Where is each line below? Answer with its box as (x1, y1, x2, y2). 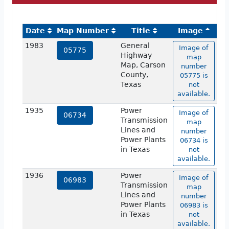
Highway (120, 51, 152, 60)
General (120, 41, 150, 50)
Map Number (57, 27, 109, 35)
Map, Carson (120, 61, 166, 70)
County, (120, 71, 148, 79)
